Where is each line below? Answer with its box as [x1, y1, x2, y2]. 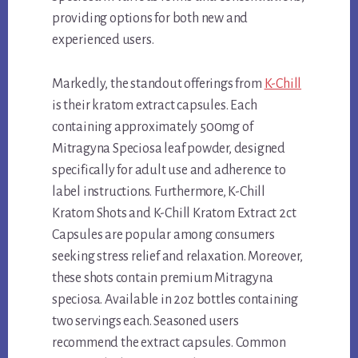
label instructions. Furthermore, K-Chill [52, 185, 266, 200]
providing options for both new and [52, 11, 249, 26]
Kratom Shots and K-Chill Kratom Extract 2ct [52, 206, 296, 221]
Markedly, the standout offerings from [52, 77, 265, 92]
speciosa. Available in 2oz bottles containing [52, 292, 299, 308]
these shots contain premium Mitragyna [52, 271, 273, 286]
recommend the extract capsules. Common [52, 336, 286, 351]
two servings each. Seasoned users [52, 314, 239, 329]
